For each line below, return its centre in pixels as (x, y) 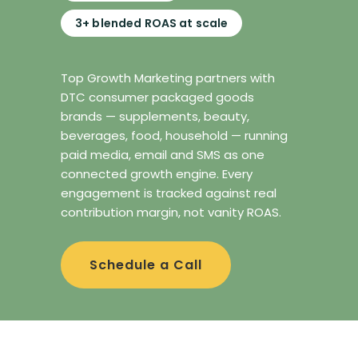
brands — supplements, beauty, (155, 116)
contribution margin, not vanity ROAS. (171, 212)
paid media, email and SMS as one (163, 155)
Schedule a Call (146, 265)
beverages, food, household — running (174, 135)
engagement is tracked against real (169, 193)
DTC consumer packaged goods (157, 97)
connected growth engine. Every (157, 174)
